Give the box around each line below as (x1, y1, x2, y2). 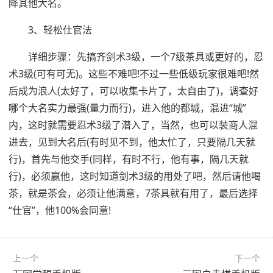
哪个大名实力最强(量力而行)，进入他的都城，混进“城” (9, 101, 246, 115)
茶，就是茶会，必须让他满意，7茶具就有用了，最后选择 (9, 186, 258, 200)
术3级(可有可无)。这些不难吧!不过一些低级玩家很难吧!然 (9, 66, 259, 80)
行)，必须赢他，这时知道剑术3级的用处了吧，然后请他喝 (9, 169, 261, 183)
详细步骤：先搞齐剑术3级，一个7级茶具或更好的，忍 (28, 49, 263, 63)
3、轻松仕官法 (28, 23, 92, 37)
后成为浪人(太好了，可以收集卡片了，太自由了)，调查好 (9, 83, 258, 97)
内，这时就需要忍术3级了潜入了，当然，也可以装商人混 (9, 118, 258, 132)
